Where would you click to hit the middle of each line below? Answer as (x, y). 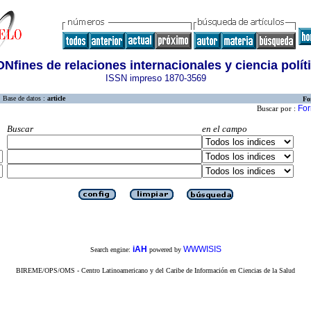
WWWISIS (202, 250)
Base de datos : (25, 98)
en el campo (225, 129)
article (56, 98)
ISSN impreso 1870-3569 (155, 78)
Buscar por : (277, 108)
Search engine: (111, 250)
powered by (165, 250)
